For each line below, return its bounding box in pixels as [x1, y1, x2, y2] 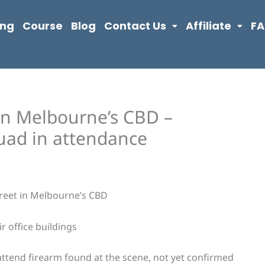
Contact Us [104, 18, 166, 33]
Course [22, 18, 63, 33]
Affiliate [185, 18, 231, 33]
